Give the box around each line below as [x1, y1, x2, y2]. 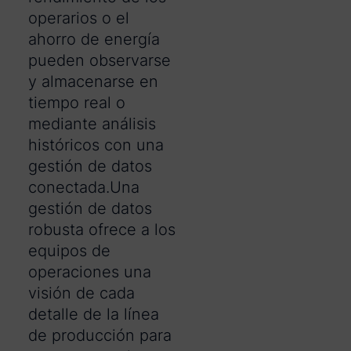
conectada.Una [28, 178, 139, 197]
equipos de [28, 241, 110, 261]
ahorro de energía [28, 30, 160, 49]
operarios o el [28, 9, 129, 28]
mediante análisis [28, 114, 156, 134]
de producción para [28, 326, 172, 346]
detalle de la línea [28, 305, 159, 324]
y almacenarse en [28, 72, 158, 92]
